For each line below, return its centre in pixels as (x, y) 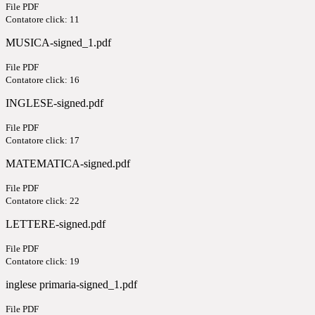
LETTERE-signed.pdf (56, 224)
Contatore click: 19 (43, 262)
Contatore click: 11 (43, 20)
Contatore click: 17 (43, 141)
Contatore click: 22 (43, 201)
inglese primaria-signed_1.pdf (71, 285)
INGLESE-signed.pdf (54, 103)
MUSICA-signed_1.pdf (58, 43)
